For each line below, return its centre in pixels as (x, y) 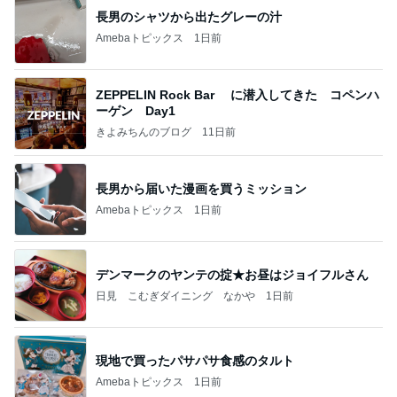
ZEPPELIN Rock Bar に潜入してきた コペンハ (237, 94)
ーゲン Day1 (136, 110)
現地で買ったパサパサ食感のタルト (195, 360)
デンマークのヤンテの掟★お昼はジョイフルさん (232, 274)
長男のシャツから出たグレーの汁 (189, 16)
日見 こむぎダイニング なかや (175, 296)
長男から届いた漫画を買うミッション (201, 188)
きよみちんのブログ (144, 132)
